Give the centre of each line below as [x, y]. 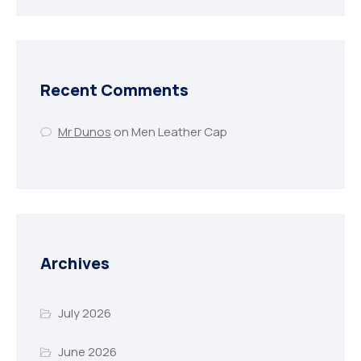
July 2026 [84, 313]
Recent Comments [114, 90]
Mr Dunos [84, 132]
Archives [75, 263]
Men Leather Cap [179, 132]
